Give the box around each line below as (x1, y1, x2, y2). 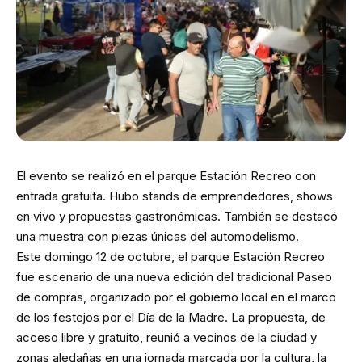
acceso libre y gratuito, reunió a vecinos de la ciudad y (16, 330, 317, 346)
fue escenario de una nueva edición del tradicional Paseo (16, 269, 332, 285)
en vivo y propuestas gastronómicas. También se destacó (16, 208, 338, 225)
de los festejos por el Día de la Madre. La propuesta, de (16, 309, 326, 326)
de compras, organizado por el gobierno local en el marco (16, 289, 336, 305)
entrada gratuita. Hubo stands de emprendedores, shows (16, 188, 333, 204)
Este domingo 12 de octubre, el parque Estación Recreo (16, 249, 325, 265)
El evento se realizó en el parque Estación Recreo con (16, 168, 316, 184)
